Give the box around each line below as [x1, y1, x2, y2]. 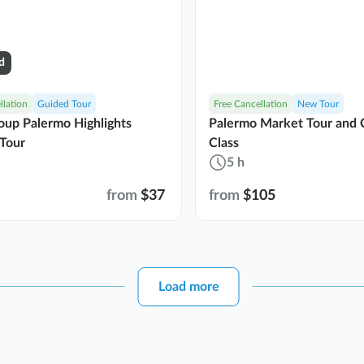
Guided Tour [37, 99, 91, 110]
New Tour [297, 99, 339, 110]
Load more [158, 279, 219, 293]
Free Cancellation [214, 99, 288, 110]
